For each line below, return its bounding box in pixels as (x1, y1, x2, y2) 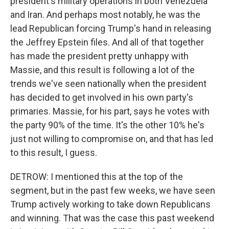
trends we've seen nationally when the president (10, 78, 207, 89)
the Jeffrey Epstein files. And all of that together (10, 37, 204, 48)
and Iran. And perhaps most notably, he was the (10, 9, 200, 20)
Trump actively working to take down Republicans (10, 199, 211, 210)
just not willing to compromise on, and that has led (10, 133, 213, 144)
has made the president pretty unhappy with (10, 51, 189, 61)
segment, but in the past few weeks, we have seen (10, 185, 215, 196)
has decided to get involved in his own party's (10, 92, 193, 103)
